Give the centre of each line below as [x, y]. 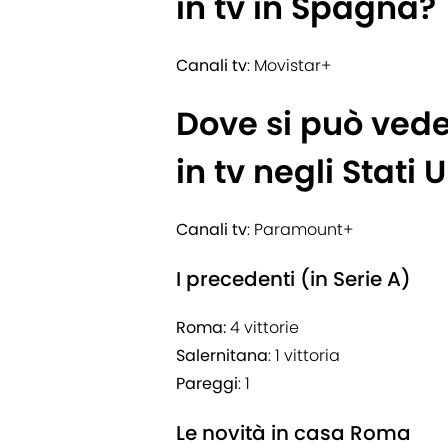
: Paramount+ [300, 230]
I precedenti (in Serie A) [293, 279]
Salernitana [222, 356]
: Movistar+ [289, 66]
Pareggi [207, 384]
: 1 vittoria [304, 356]
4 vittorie [262, 328]
